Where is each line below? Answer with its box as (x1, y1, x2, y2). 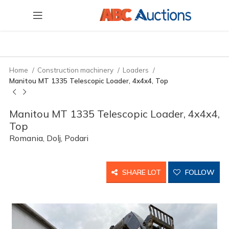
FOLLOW (183, 168, 215, 177)
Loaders (123, 66, 150, 74)
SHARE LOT (120, 168, 161, 177)
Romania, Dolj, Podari (9, 133, 88, 143)
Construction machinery (37, 66, 115, 74)
